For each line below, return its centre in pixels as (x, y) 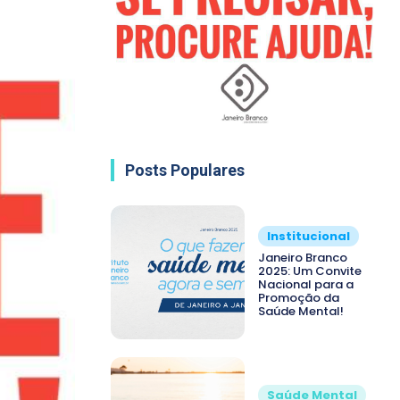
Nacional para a (306, 285)
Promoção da (299, 298)
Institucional (308, 237)
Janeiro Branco (303, 258)
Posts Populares (185, 170)
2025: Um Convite (310, 271)
